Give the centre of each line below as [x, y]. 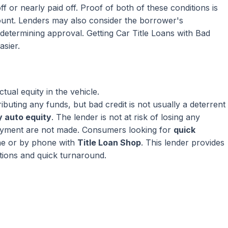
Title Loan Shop [109, 142]
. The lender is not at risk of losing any [126, 117]
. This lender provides [183, 142]
